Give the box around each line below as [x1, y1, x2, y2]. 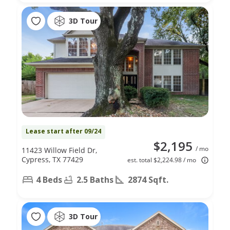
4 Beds [36, 174, 62, 185]
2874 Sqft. [128, 174, 168, 185]
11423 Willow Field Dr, [22, 145, 97, 155]
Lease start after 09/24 [26, 126, 101, 136]
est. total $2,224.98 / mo [127, 155, 196, 164]
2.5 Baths [76, 174, 113, 185]
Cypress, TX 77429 [22, 154, 83, 164]
